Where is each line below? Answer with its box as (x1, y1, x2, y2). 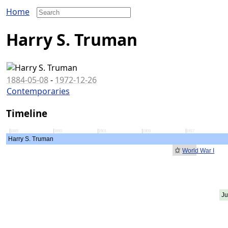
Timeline (6, 106, 47, 120)
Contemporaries (7, 85, 70, 97)
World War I (182, 147, 215, 155)
